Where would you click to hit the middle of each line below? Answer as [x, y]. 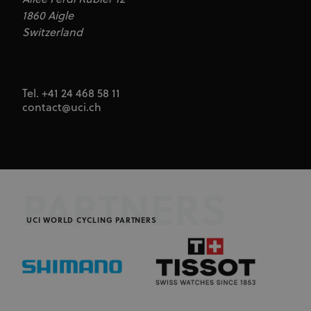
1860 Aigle [48, 16]
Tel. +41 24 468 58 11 [71, 94]
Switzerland [52, 33]
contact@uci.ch [62, 108]
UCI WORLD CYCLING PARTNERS [92, 221]
